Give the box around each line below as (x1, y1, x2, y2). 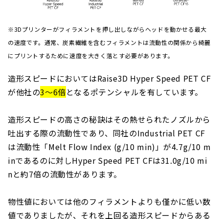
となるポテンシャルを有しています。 (66, 86, 203, 98)
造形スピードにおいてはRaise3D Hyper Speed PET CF (8, 72, 211, 84)
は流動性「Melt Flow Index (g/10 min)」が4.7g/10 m (8, 140, 211, 153)
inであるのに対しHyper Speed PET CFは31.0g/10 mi (8, 154, 208, 166)
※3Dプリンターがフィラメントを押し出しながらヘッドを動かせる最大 (8, 24, 207, 33)
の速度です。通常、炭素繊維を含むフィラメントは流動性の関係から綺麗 (8, 38, 211, 46)
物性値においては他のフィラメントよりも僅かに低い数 (8, 195, 211, 207)
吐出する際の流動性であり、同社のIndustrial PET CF (8, 127, 205, 139)
